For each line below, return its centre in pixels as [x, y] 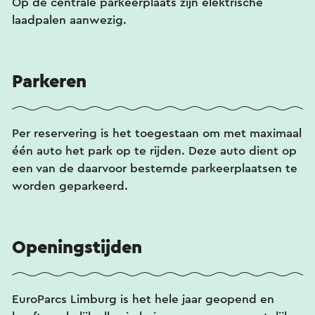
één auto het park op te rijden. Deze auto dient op [154, 150]
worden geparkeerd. [70, 186]
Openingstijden [77, 247]
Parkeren [49, 81]
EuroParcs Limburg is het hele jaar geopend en [143, 299]
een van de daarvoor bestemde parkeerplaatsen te [155, 168]
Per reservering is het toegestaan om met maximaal [157, 133]
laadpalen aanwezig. [69, 20]
